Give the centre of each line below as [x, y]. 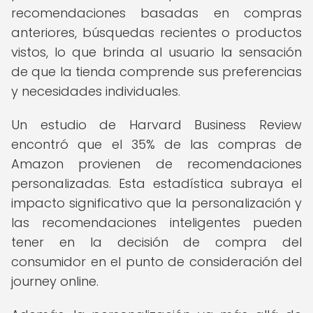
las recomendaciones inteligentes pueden [156, 223]
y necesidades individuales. [96, 91]
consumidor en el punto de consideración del [156, 262]
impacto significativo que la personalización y [156, 203]
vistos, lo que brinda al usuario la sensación [156, 52]
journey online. [55, 281]
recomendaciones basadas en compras [156, 13]
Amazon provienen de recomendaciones [156, 164]
